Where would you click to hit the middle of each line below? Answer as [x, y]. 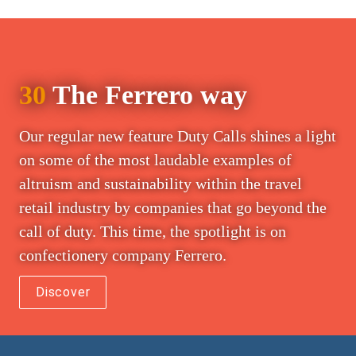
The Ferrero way [147, 95]
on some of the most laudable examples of [155, 160]
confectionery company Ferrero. [123, 255]
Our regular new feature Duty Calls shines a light [178, 136]
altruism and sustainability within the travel [161, 184]
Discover [63, 292]
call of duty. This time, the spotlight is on [153, 232]
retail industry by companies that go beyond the [173, 208]
